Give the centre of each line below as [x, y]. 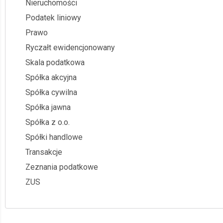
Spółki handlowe [54, 137]
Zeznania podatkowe [62, 167]
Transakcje [44, 152]
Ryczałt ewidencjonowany [70, 47]
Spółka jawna [48, 107]
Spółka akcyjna [51, 77]
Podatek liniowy [53, 17]
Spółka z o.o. [48, 122]
